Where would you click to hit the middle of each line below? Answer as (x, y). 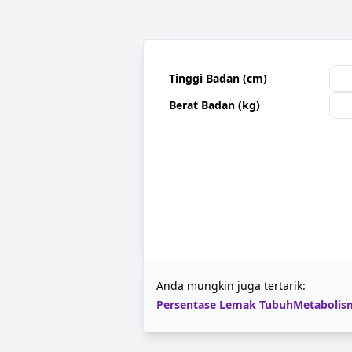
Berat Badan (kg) (214, 105)
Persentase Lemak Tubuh (225, 304)
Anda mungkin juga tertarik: (231, 286)
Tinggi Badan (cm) (218, 78)
